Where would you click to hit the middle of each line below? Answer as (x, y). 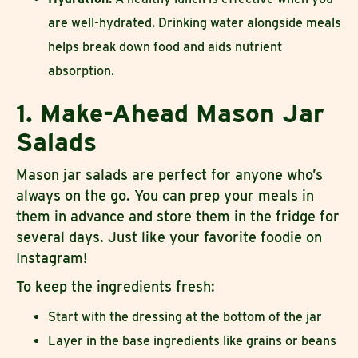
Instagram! (52, 257)
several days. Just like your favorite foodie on (169, 237)
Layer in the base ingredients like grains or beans (192, 340)
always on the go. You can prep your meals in (165, 195)
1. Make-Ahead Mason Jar (170, 113)
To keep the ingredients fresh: (117, 286)
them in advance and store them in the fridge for (178, 216)
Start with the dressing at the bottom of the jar (185, 316)
